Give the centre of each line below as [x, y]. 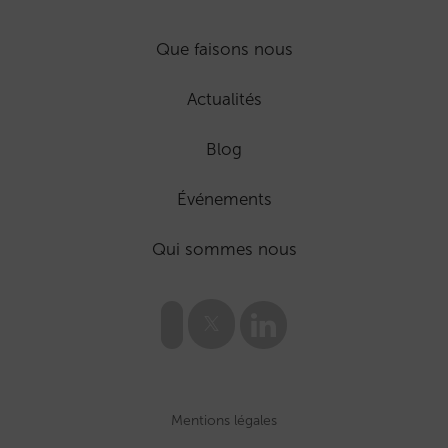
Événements [224, 199]
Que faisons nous [224, 49]
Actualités [224, 99]
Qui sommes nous [224, 249]
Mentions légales [224, 421]
